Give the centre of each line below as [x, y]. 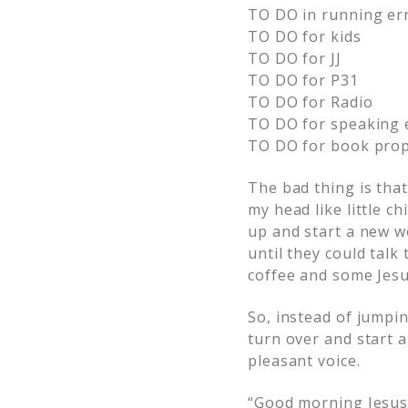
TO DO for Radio [311, 102]
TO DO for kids [305, 36]
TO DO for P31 [303, 80]
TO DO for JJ [295, 58]
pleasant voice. [304, 361]
